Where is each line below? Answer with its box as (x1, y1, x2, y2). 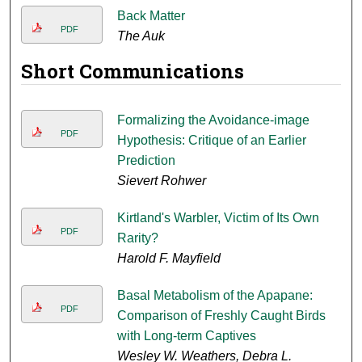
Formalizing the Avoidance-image (116, 113, 309, 128)
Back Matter (116, 9, 185, 23)
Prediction (116, 154, 175, 168)
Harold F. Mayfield (116, 251, 221, 266)
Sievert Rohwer (116, 174, 206, 188)
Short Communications (21, 58, 245, 85)
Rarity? (116, 231, 158, 246)
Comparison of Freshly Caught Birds (116, 309, 326, 323)
